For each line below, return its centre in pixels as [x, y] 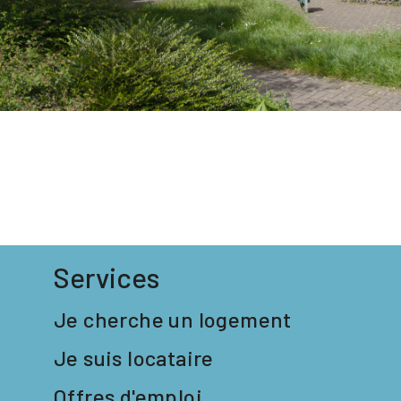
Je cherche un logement [173, 319]
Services [107, 277]
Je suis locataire [134, 357]
